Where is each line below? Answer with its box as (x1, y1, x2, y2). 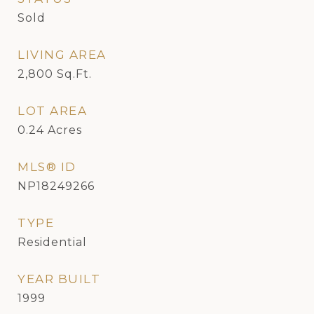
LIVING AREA (18, 48, 107, 62)
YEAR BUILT (18, 272, 100, 286)
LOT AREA (18, 104, 87, 118)
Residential (18, 235, 87, 249)
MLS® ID (18, 160, 76, 174)
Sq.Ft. (57, 67, 92, 81)
